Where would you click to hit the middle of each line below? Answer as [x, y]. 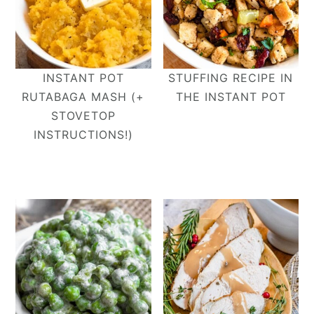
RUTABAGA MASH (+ [83, 96]
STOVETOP [83, 115]
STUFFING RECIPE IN [231, 77]
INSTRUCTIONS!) [83, 134]
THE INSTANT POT [231, 96]
